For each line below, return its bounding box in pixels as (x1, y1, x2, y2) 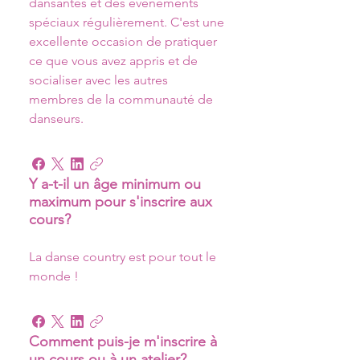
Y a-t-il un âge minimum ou (29, 175, 201, 193)
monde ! (29, 268, 82, 284)
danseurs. (29, 111, 84, 126)
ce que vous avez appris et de (29, 53, 201, 68)
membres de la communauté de (29, 92, 216, 107)
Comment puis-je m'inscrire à (29, 333, 217, 350)
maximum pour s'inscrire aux (29, 193, 212, 211)
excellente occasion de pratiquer (29, 34, 220, 49)
